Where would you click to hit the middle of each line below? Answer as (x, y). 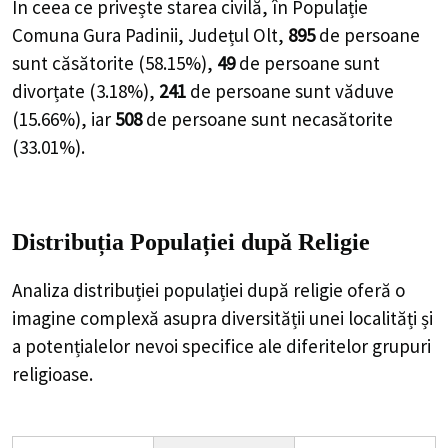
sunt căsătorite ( (78, 63)
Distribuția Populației (126, 241)
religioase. (52, 373)
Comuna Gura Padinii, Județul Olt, (150, 35)
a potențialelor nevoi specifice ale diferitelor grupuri (221, 345)
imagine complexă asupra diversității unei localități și (222, 317)
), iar (95, 119)
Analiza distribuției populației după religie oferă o (208, 289)
